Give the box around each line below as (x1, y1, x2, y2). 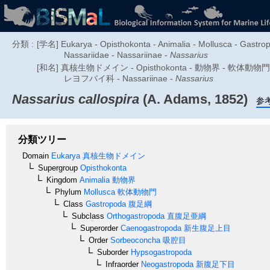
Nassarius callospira (12, 92, 139, 107)
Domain (22, 151, 49, 160)
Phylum (55, 187, 81, 196)
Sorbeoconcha (108, 235, 160, 245)
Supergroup (38, 163, 78, 172)
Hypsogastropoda (128, 247, 192, 257)
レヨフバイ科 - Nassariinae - (64, 74, 175, 83)
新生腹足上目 (181, 223, 231, 233)
